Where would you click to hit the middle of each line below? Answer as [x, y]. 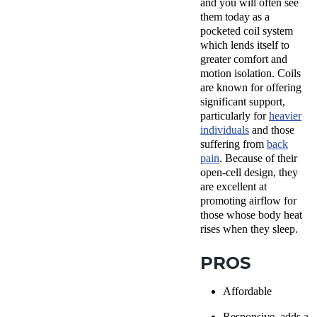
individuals [225, 129]
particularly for [235, 115]
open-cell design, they [249, 172]
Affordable [247, 291]
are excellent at [234, 186]
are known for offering [251, 87]
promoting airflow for [248, 200]
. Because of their [258, 158]
